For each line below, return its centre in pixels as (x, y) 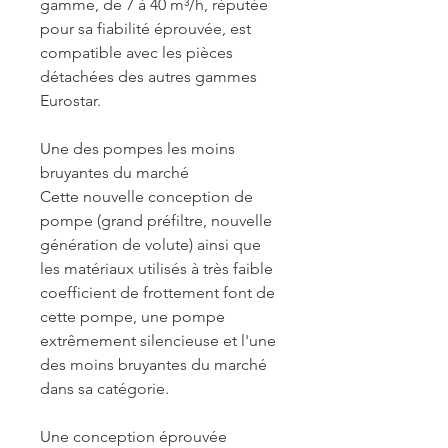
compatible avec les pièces (136, 52)
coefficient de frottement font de (157, 292)
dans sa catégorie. (104, 388)
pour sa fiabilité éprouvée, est (145, 28)
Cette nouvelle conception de (146, 196)
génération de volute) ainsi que (150, 244)
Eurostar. (70, 100)
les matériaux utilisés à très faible (156, 268)
